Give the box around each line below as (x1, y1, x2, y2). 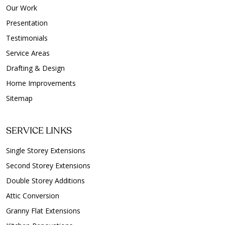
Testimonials (6, 33, 48, 43)
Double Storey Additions (6, 176, 85, 185)
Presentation (6, 18, 48, 28)
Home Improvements (6, 78, 76, 88)
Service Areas (6, 48, 50, 58)
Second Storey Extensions (6, 161, 90, 170)
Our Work (6, 3, 37, 13)
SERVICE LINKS (6, 127, 72, 136)
